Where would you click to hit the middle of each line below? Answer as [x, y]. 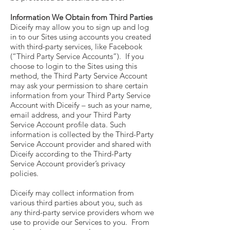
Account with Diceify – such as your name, [81, 105]
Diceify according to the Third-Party [71, 154]
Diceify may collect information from [72, 193]
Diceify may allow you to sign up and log [80, 27]
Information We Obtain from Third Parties [81, 17]
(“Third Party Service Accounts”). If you [77, 56]
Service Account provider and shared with [81, 144]
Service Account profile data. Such [68, 124]
